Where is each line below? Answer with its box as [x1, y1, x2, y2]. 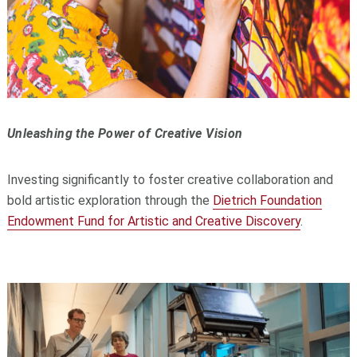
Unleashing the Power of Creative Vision [6, 125, 243, 141]
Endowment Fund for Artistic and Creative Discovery [6, 213, 300, 229]
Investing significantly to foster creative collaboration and [6, 171, 333, 187]
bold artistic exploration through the [6, 192, 213, 208]
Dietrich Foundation [212, 192, 322, 208]
